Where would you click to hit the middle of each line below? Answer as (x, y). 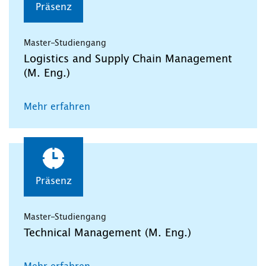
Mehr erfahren (57, 107)
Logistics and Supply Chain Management (128, 59)
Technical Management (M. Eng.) (107, 233)
